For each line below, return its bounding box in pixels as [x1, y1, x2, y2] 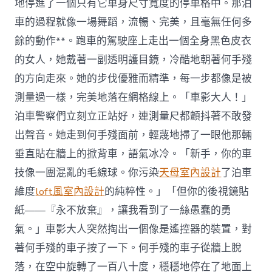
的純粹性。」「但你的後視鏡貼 [104, 184, 250, 199]
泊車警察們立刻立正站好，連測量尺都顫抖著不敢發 [15, 109, 253, 123]
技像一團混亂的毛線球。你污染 [15, 165, 160, 180]
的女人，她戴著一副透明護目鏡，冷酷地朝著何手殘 [15, 52, 253, 67]
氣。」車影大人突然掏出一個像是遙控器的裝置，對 [15, 222, 253, 236]
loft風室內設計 [35, 184, 105, 199]
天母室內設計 [159, 165, 222, 180]
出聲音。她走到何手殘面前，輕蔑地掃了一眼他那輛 [15, 127, 253, 142]
